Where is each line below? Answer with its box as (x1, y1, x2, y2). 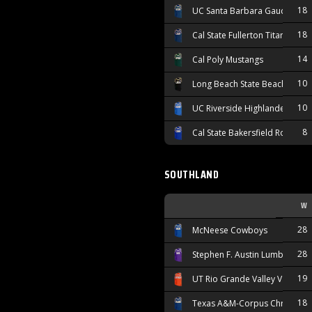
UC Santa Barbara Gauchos (192, 5, 299, 17)
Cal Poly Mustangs (192, 54, 263, 66)
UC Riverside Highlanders (192, 102, 292, 115)
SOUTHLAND (164, 166, 219, 184)
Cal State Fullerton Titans (192, 29, 289, 42)
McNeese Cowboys (192, 224, 267, 237)
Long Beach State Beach (192, 78, 286, 91)
